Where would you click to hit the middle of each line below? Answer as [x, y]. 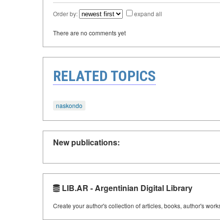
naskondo [69, 105]
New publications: [86, 142]
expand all [148, 13]
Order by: [66, 13]
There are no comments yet [89, 32]
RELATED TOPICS [104, 76]
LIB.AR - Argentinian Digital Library [126, 188]
